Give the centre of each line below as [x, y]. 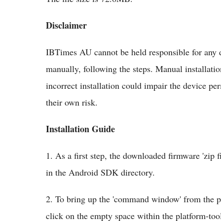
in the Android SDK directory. [100, 172]
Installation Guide [80, 129]
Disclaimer [66, 25]
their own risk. [72, 102]
